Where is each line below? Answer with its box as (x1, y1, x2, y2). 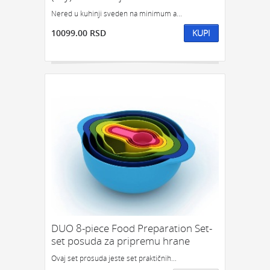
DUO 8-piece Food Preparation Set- (51, 221, 212, 236)
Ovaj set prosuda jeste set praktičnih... (51, 253, 177, 263)
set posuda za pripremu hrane (51, 234, 190, 248)
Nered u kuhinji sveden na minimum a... (51, 8, 182, 19)
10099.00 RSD (51, 27, 106, 39)
